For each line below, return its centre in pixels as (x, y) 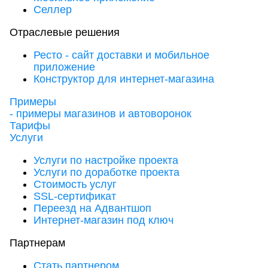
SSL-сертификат (75, 197)
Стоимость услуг (75, 185)
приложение (64, 67)
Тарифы (30, 126)
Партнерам (37, 243)
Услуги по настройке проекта (106, 161)
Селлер (53, 10)
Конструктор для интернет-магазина (124, 79)
